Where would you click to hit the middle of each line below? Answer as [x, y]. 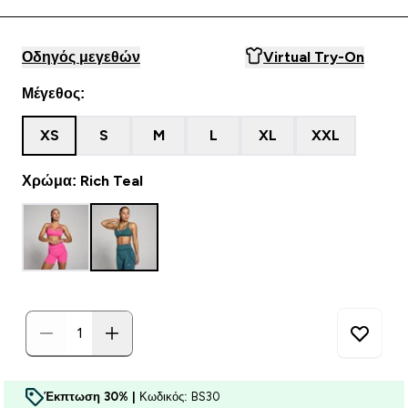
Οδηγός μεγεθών [81, 57]
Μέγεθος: [53, 93]
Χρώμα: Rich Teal [82, 181]
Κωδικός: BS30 [180, 397]
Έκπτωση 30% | [92, 397]
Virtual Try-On [314, 57]
